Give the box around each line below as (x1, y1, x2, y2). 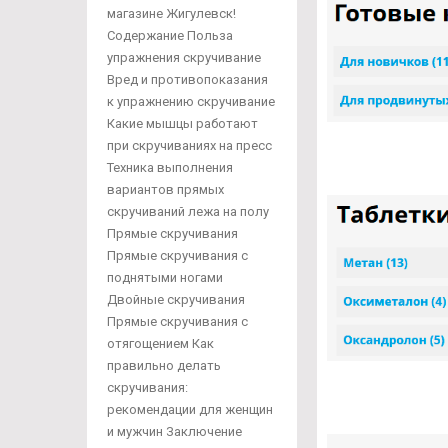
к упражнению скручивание (107, 94, 275, 109)
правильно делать (107, 358, 221, 373)
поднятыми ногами (107, 270, 223, 285)
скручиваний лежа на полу (107, 204, 269, 219)
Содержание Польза (107, 28, 233, 43)
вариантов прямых (107, 182, 224, 197)
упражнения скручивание (107, 50, 261, 65)
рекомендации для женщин (107, 402, 273, 417)
